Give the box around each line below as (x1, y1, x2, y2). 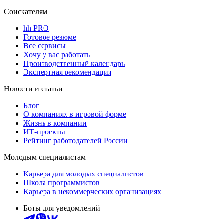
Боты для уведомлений (23, 204, 100, 213)
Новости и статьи (4, 85, 63, 93)
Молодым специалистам (4, 153, 86, 162)
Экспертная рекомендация (23, 68, 111, 77)
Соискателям (4, 7, 47, 16)
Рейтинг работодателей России (23, 136, 128, 145)
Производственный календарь (23, 59, 125, 68)
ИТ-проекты (23, 128, 65, 136)
